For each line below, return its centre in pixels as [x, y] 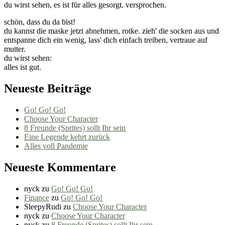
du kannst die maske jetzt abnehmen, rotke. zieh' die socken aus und [111, 31]
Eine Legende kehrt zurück [67, 137]
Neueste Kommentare [60, 167]
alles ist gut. [23, 67]
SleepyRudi [43, 206]
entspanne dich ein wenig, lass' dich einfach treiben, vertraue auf [106, 40]
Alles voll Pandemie [56, 146]
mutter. [15, 49]
